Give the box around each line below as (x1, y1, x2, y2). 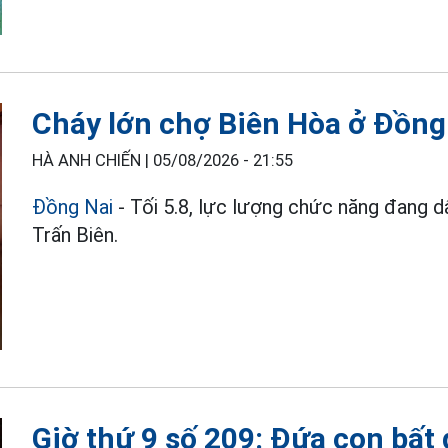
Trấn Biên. (32, 222, 119, 247)
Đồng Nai (32, 194, 114, 219)
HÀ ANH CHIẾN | (32, 150, 154, 170)
